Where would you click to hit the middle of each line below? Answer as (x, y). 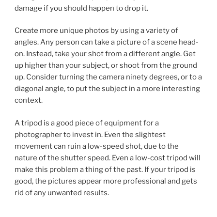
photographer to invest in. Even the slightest (90, 134)
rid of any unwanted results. (62, 193)
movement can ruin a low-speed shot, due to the (97, 146)
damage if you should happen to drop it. (81, 8)
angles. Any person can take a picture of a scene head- (107, 42)
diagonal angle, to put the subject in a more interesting (107, 89)
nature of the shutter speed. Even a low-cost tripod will (108, 158)
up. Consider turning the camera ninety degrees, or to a (108, 77)
